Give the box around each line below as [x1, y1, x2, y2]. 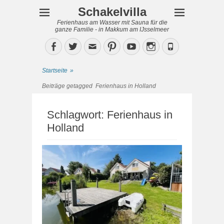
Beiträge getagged [42, 82, 95, 89]
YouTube [136, 41, 172, 51]
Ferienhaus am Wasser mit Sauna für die [56, 19, 167, 26]
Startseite [42, 67, 67, 74]
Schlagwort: [47, 108, 107, 121]
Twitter [77, 41, 107, 51]
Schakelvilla [77, 5, 146, 18]
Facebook [58, 41, 97, 51]
